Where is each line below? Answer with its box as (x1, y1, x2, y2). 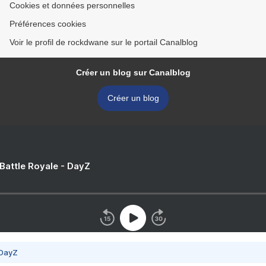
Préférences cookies (9, 19, 86, 29)
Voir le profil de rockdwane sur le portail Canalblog (9, 37, 198, 47)
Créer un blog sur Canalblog (75, 68, 191, 78)
